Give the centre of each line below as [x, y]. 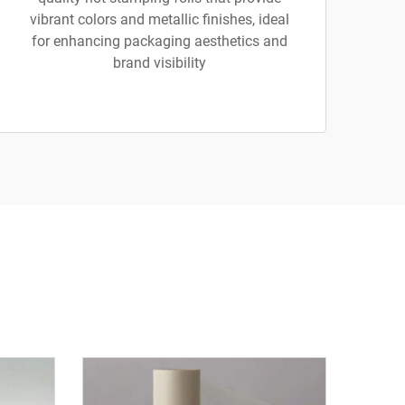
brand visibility [159, 63]
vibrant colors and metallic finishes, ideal [159, 19]
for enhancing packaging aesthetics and [159, 41]
